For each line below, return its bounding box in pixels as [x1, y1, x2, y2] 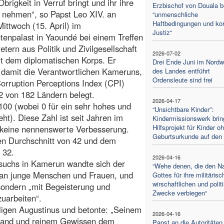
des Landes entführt [152, 65, 210, 75]
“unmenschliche [152, 9, 198, 19]
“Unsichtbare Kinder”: [152, 104, 213, 114]
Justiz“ [152, 27, 172, 37]
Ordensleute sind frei [152, 74, 212, 84]
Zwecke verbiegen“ [152, 187, 207, 197]
